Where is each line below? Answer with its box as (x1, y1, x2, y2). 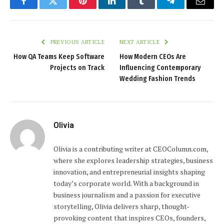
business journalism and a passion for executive (53, 189, 200, 199)
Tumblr (140, 3, 167, 13)
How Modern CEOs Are (119, 52, 186, 61)
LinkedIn (111, 3, 144, 13)
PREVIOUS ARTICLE (48, 38, 104, 45)
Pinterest (81, 3, 113, 13)
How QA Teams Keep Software (13, 52, 104, 61)
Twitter (52, 3, 78, 13)
